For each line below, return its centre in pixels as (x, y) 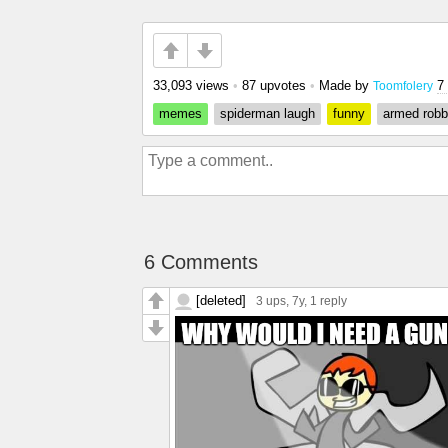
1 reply (328, 301)
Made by (346, 85)
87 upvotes (274, 85)
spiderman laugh (267, 113)
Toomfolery (403, 85)
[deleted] (221, 300)
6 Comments (201, 262)
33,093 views (191, 85)
